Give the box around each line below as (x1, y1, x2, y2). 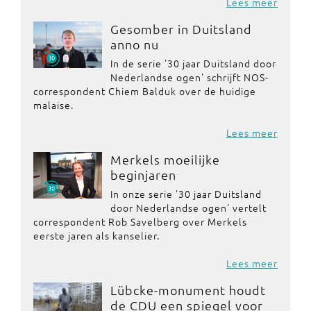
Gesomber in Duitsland (110, 21, 252, 37)
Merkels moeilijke (110, 151, 220, 167)
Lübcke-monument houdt (110, 282, 266, 298)
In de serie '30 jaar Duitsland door (110, 56, 276, 70)
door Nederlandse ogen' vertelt (110, 201, 267, 215)
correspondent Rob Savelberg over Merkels (33, 215, 247, 228)
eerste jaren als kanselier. (33, 228, 160, 242)
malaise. (33, 98, 74, 112)
